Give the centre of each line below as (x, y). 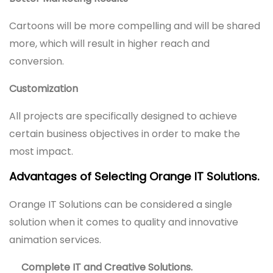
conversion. (37, 61)
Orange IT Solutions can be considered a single (121, 204)
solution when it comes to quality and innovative (124, 222)
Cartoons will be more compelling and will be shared (135, 26)
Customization (44, 88)
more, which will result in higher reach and (109, 43)
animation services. (55, 239)
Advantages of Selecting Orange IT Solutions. (134, 176)
